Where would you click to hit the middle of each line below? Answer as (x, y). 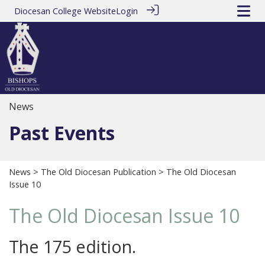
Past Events (62, 133)
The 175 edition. (72, 247)
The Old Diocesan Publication (98, 172)
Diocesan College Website (65, 11)
